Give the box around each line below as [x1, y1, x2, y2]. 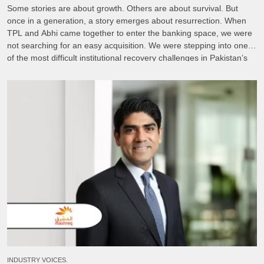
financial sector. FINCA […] [7, 65, 107, 75]
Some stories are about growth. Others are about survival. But [7, 3, 238, 13]
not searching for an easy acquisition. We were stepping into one [7, 40, 248, 50]
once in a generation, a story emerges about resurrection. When [7, 15, 246, 25]
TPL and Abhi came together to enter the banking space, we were [7, 28, 252, 38]
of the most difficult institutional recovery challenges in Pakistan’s [7, 52, 247, 62]
